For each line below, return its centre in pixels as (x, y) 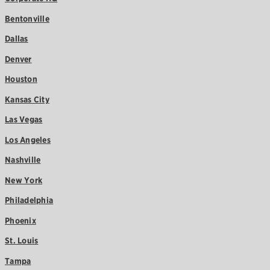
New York (24, 180)
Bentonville (27, 18)
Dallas (17, 39)
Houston (21, 79)
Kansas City (27, 99)
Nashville (23, 160)
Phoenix (20, 220)
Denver (18, 59)
